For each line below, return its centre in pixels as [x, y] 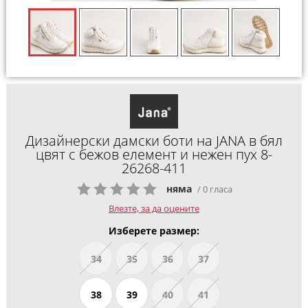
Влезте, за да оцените [154, 208]
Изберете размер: [154, 230]
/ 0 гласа [214, 189]
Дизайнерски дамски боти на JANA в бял [154, 141]
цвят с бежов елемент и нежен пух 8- [154, 155]
